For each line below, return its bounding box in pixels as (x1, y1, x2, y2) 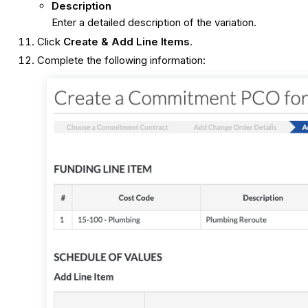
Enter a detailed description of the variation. (52, 15, 257, 29)
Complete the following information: (37, 54, 206, 67)
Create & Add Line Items (63, 34, 190, 48)
